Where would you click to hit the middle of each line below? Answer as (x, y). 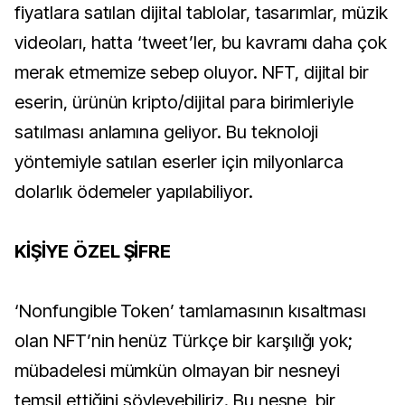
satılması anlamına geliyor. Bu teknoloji (167, 132)
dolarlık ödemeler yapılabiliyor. (134, 191)
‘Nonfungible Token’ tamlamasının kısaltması (191, 311)
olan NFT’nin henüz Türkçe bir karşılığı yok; (184, 340)
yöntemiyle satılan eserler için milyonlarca (179, 161)
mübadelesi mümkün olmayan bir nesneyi (177, 370)
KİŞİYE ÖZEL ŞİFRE (93, 251)
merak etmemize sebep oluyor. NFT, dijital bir (192, 72)
